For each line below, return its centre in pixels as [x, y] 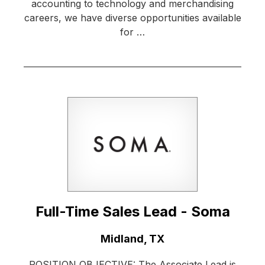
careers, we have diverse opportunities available [132, 18]
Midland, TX [132, 239]
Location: [47, 238]
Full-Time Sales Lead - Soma [132, 212]
